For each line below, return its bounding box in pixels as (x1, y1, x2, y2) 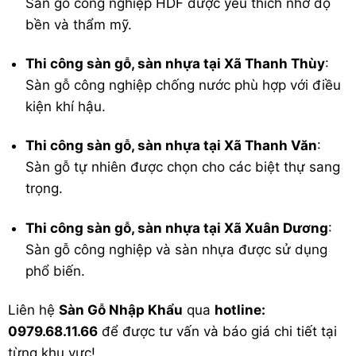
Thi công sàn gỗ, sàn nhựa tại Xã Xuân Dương (25, 219, 329, 236)
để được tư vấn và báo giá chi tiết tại (98, 323, 337, 339)
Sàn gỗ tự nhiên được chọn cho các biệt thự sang (25, 159, 341, 176)
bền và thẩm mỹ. (25, 17, 133, 33)
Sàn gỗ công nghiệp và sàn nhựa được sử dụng (25, 241, 328, 257)
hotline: (215, 301, 265, 318)
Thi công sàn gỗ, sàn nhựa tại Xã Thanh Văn (25, 137, 318, 154)
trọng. (25, 180, 64, 197)
